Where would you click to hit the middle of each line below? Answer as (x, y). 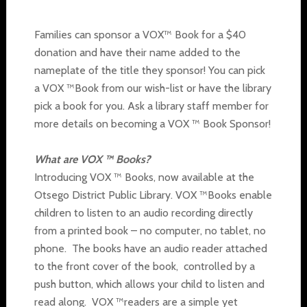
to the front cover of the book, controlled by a (144, 266)
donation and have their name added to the (137, 52)
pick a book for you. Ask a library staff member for (151, 106)
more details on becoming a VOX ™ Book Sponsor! (152, 123)
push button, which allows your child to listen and (149, 284)
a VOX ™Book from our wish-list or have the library (152, 88)
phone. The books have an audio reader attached (150, 248)
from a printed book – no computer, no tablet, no (150, 230)
